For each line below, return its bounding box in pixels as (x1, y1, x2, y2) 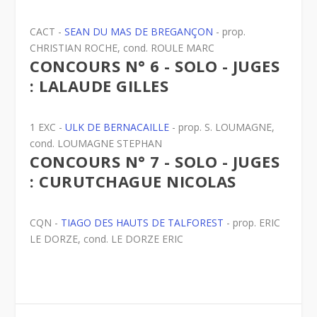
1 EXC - (30, 120, 66, 134)
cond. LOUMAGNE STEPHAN (30, 137, 163, 151)
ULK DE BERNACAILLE (65, 120, 170, 134)
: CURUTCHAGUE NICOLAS (30, 171, 236, 192)
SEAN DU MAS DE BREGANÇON (64, 25, 214, 39)
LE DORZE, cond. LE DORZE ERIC (30, 232, 184, 246)
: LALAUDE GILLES (30, 75, 169, 97)
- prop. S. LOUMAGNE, (169, 120, 275, 134)
